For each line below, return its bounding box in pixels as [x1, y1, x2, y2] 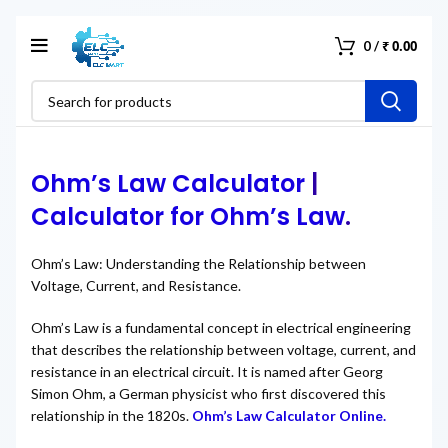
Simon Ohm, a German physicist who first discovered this [31, 385, 386, 403]
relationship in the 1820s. [31, 407, 192, 425]
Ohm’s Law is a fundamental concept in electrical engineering [31, 319, 411, 337]
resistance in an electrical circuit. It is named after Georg [31, 363, 383, 381]
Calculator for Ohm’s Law [31, 200, 345, 234]
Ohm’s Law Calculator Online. [192, 407, 386, 425]
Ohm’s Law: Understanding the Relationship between [31, 255, 366, 273]
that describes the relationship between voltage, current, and [31, 341, 416, 359]
